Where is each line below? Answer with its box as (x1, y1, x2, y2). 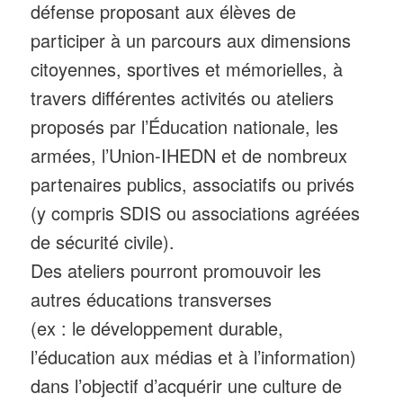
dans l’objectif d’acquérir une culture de (31, 372, 343, 399)
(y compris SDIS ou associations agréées (31, 200, 361, 227)
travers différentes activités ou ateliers (31, 85, 335, 112)
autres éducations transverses (31, 286, 273, 313)
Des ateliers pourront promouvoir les (31, 257, 322, 284)
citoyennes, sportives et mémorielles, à (31, 56, 344, 83)
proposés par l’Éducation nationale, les (31, 113, 339, 140)
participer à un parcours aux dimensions (31, 27, 352, 54)
